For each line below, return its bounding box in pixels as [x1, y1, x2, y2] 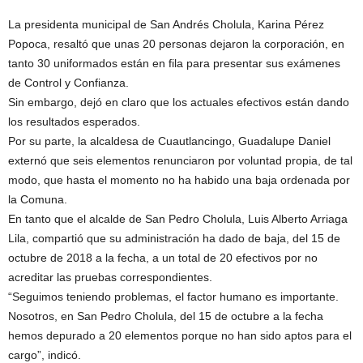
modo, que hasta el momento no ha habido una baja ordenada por [8, 173, 350, 186]
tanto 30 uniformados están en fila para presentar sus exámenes [8, 56, 340, 70]
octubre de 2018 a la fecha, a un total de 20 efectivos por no [8, 250, 318, 264]
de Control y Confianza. [8, 75, 129, 89]
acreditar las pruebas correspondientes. [8, 270, 212, 284]
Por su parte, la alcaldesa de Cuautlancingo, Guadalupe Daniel [8, 134, 331, 147]
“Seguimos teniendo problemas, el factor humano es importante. [8, 289, 339, 303]
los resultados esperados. [8, 114, 140, 128]
